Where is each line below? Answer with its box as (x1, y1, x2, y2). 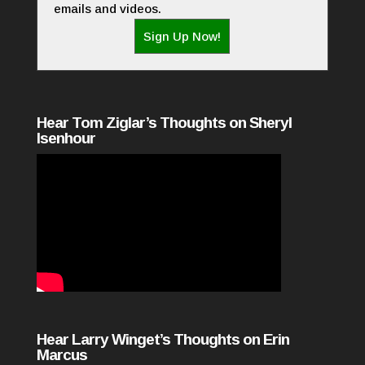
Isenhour (36, 130, 95, 147)
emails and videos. (53, 2, 161, 16)
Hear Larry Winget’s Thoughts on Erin (36, 330, 289, 348)
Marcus (36, 345, 87, 363)
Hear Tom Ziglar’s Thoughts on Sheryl (36, 114, 292, 132)
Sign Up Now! (143, 29, 222, 44)
